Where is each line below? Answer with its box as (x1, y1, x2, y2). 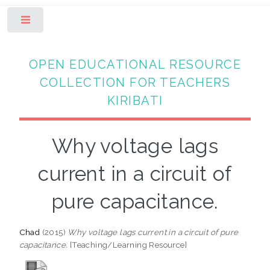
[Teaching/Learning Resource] (67, 239, 187, 250)
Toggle (52, 18, 76, 27)
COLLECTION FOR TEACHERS (39, 75, 231, 90)
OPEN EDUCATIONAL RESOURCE (28, 57, 242, 72)
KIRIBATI (107, 93, 163, 108)
